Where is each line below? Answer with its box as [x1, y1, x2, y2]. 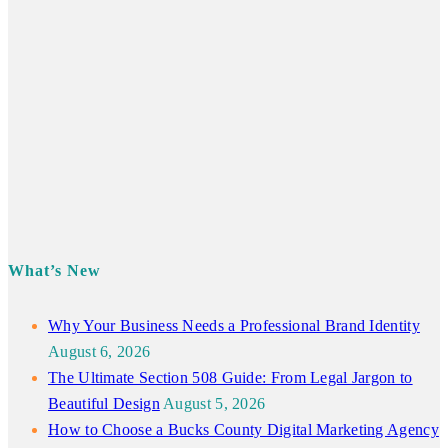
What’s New [8, 262, 101, 280]
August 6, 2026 [48, 343, 151, 361]
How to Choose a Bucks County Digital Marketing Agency [48, 421, 439, 439]
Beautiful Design [48, 395, 160, 413]
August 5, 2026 [163, 395, 266, 413]
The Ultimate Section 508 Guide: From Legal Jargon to [48, 369, 413, 387]
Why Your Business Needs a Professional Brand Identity [48, 317, 420, 335]
